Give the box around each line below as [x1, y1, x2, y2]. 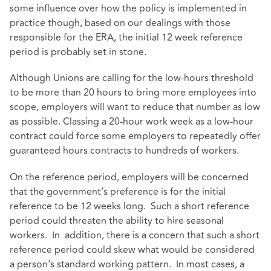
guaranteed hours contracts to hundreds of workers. [10, 143, 239, 158]
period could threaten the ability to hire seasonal [10, 213, 224, 228]
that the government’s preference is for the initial [10, 184, 226, 199]
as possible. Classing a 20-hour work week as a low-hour [10, 114, 253, 129]
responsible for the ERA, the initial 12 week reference [10, 30, 243, 45]
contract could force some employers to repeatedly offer [10, 129, 261, 144]
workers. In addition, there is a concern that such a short [10, 227, 260, 243]
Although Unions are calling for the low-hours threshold [10, 71, 253, 86]
